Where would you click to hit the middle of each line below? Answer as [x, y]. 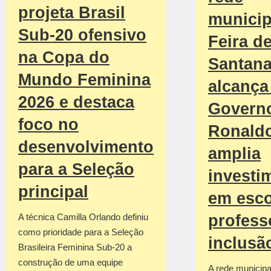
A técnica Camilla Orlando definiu [83, 217]
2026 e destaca [76, 103]
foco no [48, 125]
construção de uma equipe [70, 263]
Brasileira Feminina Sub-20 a [75, 247]
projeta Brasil [72, 13]
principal [53, 192]
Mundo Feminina [84, 80]
